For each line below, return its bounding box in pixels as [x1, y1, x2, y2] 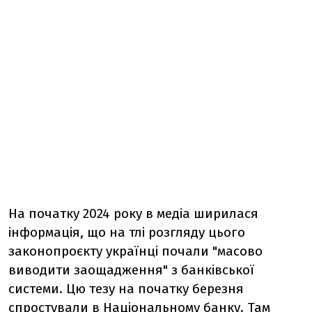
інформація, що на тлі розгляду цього [8, 224, 245, 240]
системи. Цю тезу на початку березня [8, 280, 244, 297]
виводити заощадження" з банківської [8, 261, 254, 278]
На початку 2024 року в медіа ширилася [8, 205, 258, 221]
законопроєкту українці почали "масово [8, 242, 263, 259]
